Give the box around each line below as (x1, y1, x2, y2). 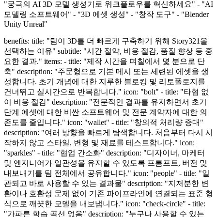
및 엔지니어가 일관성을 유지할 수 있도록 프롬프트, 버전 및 (4, 158, 207, 167)
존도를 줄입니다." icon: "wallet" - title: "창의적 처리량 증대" (4, 118, 203, 126)
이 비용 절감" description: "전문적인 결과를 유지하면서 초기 (4, 97, 207, 106)
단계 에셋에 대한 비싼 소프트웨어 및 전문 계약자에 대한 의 (4, 108, 207, 116)
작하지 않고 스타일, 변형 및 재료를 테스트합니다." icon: (4, 138, 195, 147)
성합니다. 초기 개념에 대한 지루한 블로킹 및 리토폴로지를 (4, 77, 205, 86)
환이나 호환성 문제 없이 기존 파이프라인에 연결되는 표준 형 (4, 189, 213, 198)
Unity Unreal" (4, 19, 47, 28)
